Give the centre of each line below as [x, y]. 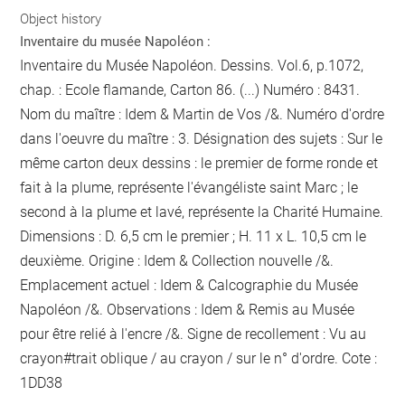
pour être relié [63, 334]
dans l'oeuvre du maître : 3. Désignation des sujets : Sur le [202, 138]
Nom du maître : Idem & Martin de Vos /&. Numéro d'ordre [202, 114]
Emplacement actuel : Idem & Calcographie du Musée [189, 285]
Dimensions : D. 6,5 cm [94, 236]
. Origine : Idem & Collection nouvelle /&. [208, 260]
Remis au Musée [302, 309]
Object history [61, 19]
